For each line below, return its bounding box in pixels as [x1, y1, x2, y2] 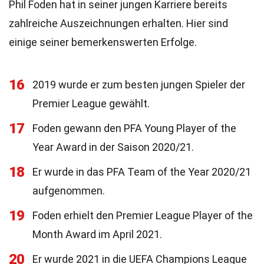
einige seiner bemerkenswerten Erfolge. [9, 36, 197, 48]
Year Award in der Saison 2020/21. [32, 141, 194, 153]
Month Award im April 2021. [32, 228, 162, 240]
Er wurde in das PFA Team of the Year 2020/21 [32, 166, 251, 178]
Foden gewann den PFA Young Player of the [32, 122, 236, 134]
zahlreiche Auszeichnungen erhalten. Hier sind [9, 17, 228, 29]
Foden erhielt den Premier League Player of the [32, 209, 253, 222]
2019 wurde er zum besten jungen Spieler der [32, 78, 245, 91]
